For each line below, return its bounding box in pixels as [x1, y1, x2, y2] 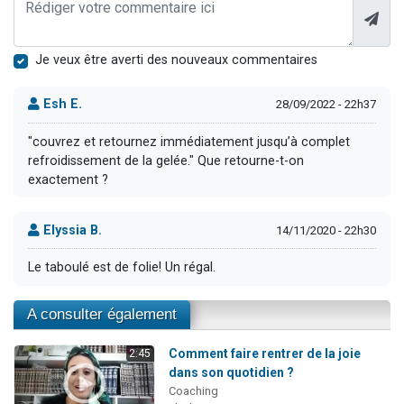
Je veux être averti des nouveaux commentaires [35, 51, 317, 68]
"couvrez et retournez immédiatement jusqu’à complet [28, 133, 350, 150]
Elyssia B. [40, 222, 102, 238]
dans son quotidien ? [168, 364, 294, 380]
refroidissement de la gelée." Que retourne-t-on [28, 152, 304, 169]
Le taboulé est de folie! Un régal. [28, 259, 216, 275]
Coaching [168, 383, 218, 398]
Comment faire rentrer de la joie [168, 345, 361, 361]
